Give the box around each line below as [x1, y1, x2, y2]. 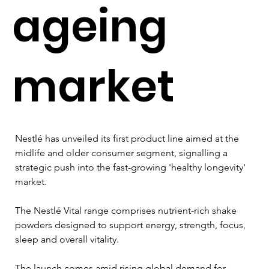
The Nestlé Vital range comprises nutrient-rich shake [15, 204, 239, 216]
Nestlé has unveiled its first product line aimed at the [15, 132, 241, 144]
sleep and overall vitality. [15, 233, 119, 245]
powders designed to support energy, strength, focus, [15, 219, 248, 231]
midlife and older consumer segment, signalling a [15, 147, 230, 159]
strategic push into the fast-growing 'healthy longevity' [15, 161, 248, 173]
